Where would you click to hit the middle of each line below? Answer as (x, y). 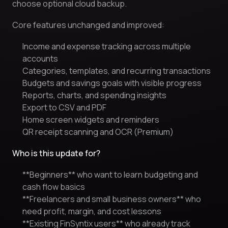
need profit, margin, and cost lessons (92, 211)
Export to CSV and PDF (64, 107)
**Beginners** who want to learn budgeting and (110, 175)
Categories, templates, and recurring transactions (117, 71)
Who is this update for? (56, 153)
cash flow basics (54, 187)
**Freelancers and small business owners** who (112, 199)
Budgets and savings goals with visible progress (112, 83)
